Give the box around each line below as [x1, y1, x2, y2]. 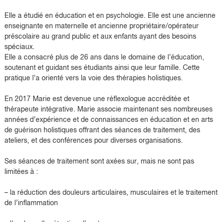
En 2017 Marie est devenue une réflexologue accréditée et [4, 95, 189, 103]
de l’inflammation [4, 199, 58, 207]
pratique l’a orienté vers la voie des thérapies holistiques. [4, 74, 183, 82]
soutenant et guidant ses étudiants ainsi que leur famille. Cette [4, 64, 200, 71]
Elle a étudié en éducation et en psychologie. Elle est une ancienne [4, 12, 216, 19]
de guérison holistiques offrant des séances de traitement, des [4, 126, 200, 134]
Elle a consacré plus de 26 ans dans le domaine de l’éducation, [4, 54, 204, 61]
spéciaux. [4, 43, 35, 51]
